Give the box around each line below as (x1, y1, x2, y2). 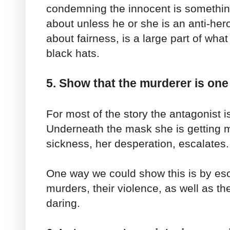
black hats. (46, 47, 100, 60)
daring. (46, 197, 80, 209)
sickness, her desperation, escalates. (46, 138, 229, 150)
